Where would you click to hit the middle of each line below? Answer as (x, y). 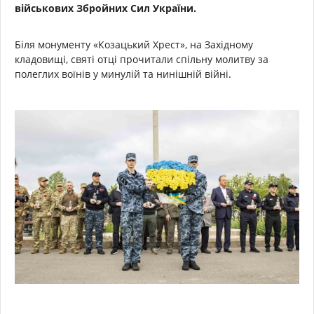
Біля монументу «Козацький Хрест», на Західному (134, 44)
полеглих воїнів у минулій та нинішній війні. (123, 74)
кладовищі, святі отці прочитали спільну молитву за (142, 59)
